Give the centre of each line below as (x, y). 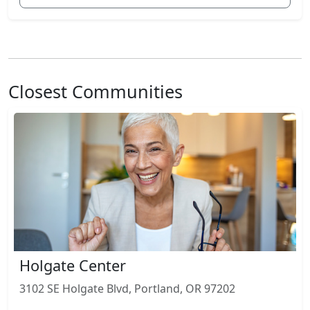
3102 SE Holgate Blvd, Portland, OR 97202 (127, 288)
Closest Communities (95, 91)
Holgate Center (73, 265)
